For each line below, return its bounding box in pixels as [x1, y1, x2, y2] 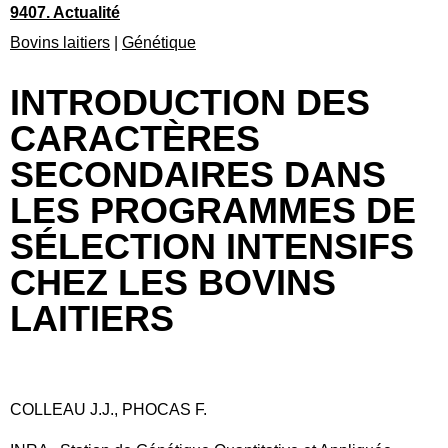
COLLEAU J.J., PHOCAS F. [10, 401, 207, 418]
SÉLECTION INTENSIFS [10, 226, 414, 267]
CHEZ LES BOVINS [10, 262, 336, 303]
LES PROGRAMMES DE [10, 190, 416, 231]
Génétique [122, 34, 196, 51]
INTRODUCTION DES [10, 82, 370, 123]
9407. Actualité [10, 4, 120, 21]
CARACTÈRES [10, 118, 260, 159]
